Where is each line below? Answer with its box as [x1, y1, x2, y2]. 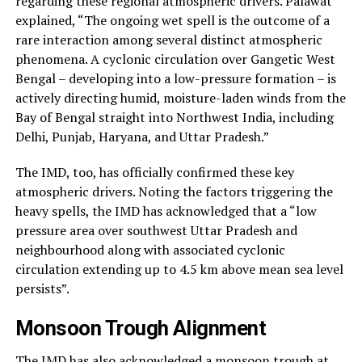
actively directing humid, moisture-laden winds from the [15, 88, 346, 107]
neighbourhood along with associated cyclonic [15, 240, 285, 259]
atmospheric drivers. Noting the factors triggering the [15, 182, 333, 200]
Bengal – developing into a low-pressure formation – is [15, 69, 336, 87]
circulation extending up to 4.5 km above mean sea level [15, 259, 343, 278]
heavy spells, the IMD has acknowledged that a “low [15, 201, 317, 220]
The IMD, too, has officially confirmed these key [15, 162, 294, 181]
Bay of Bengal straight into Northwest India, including [15, 107, 334, 126]
